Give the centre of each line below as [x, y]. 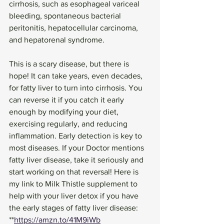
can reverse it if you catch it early [67, 99]
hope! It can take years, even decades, [77, 75]
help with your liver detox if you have [75, 195]
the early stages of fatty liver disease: [73, 207]
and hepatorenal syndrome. [58, 39]
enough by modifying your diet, [65, 111]
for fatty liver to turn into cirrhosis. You [77, 87]
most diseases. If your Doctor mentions [77, 147]
